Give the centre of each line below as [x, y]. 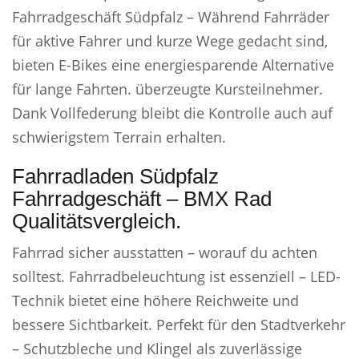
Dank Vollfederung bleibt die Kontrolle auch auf [172, 113]
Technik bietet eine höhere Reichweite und [155, 301]
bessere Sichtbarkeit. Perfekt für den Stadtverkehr [179, 325]
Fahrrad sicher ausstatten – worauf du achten [165, 252]
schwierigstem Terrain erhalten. [119, 137]
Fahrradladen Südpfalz [115, 176]
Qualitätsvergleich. [97, 221]
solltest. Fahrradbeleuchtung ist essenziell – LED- [176, 276]
